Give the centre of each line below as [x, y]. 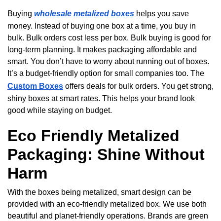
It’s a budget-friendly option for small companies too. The [106, 74]
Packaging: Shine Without [106, 155]
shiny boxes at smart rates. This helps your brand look [101, 99]
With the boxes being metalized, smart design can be [99, 192]
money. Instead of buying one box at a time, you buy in [102, 26]
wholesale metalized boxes [84, 14]
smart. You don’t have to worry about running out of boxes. [108, 62]
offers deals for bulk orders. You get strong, [138, 86]
